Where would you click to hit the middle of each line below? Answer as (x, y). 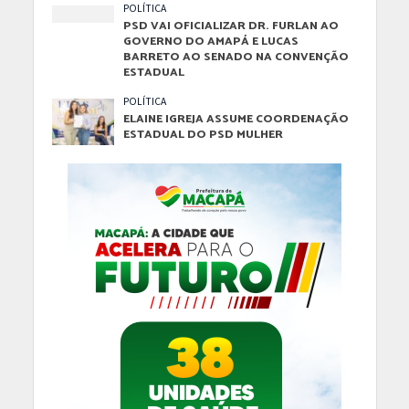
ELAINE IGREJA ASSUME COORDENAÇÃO (236, 119)
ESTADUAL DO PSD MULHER (204, 134)
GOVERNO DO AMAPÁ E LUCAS (211, 41)
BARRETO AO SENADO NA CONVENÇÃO (236, 57)
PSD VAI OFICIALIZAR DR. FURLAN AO (231, 26)
